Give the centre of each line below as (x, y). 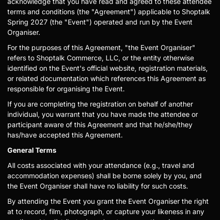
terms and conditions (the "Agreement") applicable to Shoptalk (109, 12)
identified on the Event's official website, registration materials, (108, 68)
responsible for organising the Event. (66, 89)
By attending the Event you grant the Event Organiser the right (108, 201)
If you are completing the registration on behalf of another (100, 104)
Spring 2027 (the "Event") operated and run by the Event (100, 22)
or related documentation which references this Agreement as (107, 78)
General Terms (32, 150)
